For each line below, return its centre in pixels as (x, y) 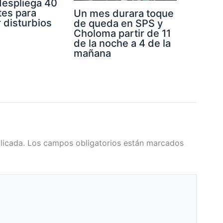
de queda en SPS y (118, 24)
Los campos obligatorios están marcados (106, 143)
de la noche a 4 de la (122, 44)
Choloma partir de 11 (122, 34)
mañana (92, 54)
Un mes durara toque (124, 14)
